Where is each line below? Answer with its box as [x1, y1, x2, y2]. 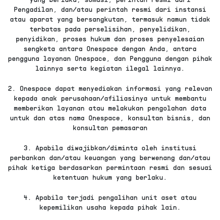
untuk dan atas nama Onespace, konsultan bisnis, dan [10, 113, 210, 122]
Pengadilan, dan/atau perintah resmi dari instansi [14, 4, 206, 13]
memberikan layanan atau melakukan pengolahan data [14, 103, 206, 112]
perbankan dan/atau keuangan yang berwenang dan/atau [10, 153, 210, 162]
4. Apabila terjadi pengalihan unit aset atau [24, 192, 196, 201]
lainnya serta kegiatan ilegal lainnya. [35, 63, 185, 72]
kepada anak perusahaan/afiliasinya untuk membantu [14, 93, 206, 102]
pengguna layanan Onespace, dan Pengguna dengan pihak [8, 54, 212, 62]
